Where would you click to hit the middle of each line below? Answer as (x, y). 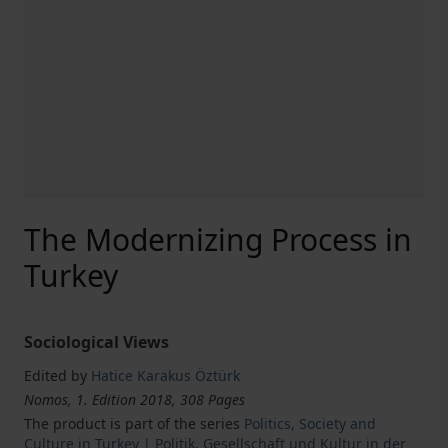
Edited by (55, 375)
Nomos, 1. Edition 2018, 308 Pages (134, 399)
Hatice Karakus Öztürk (165, 375)
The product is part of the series (134, 423)
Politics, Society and (310, 423)
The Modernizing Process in (218, 239)
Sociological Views (96, 342)
